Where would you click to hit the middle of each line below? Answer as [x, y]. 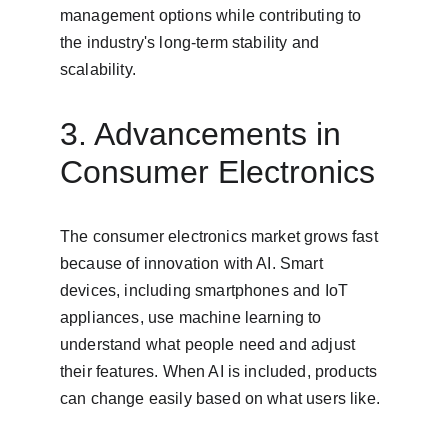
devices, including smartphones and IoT [206, 290]
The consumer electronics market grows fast [221, 236]
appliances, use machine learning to [193, 317]
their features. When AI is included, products [221, 371]
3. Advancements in [205, 134]
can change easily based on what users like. [220, 398]
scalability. [98, 69]
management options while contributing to [213, 15]
